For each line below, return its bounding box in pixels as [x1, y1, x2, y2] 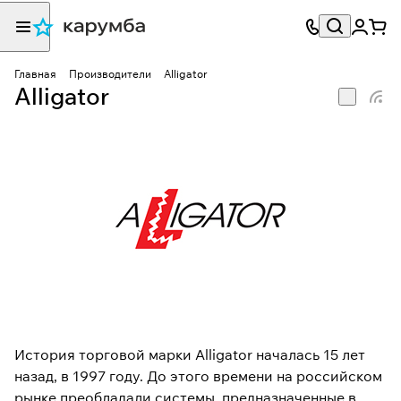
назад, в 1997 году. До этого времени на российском [14, 367, 382, 385]
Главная [14, 67, 56, 81]
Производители [69, 67, 151, 81]
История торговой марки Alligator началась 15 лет [14, 346, 365, 363]
